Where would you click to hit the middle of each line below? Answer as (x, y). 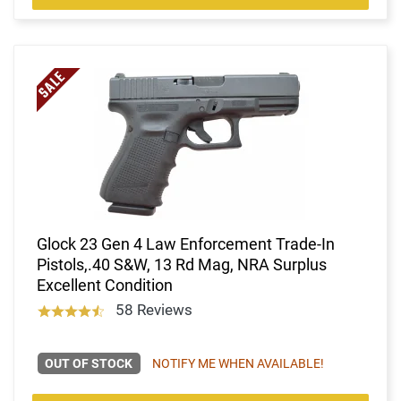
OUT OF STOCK (89, 363)
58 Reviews (154, 309)
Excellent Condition (105, 285)
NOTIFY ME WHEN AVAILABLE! (238, 363)
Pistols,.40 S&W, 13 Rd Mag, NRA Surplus (182, 264)
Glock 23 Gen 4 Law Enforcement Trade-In (186, 243)
